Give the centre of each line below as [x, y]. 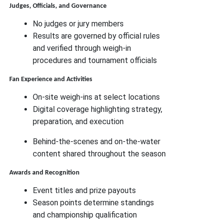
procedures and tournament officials [95, 60]
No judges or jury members [78, 23]
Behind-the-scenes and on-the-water [97, 141]
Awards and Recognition [45, 173]
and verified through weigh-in [82, 48]
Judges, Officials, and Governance [58, 6]
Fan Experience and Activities [51, 79]
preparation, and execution [78, 121]
